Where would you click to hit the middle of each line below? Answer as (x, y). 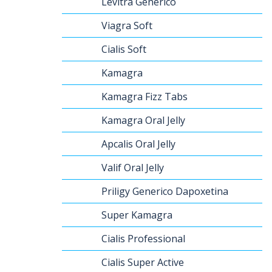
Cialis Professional (143, 238)
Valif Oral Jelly (133, 167)
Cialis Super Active (143, 262)
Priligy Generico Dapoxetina (165, 191)
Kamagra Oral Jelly (143, 120)
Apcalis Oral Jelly (138, 144)
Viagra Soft (127, 25)
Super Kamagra (137, 215)
